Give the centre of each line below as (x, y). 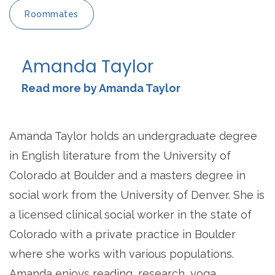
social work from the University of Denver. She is (137, 195)
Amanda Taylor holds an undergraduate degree (133, 136)
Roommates (52, 14)
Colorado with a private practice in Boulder (122, 234)
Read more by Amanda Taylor (101, 88)
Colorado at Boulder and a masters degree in (127, 176)
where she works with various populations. (122, 254)
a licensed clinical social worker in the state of (130, 215)
